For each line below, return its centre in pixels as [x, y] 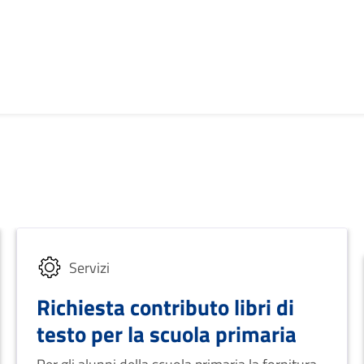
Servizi [89, 267]
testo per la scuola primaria [167, 334]
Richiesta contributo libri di [165, 307]
